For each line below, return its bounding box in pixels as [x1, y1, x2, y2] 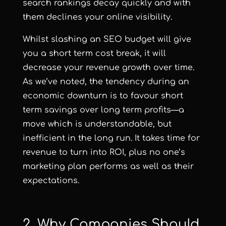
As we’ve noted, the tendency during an [22, 77, 189, 86]
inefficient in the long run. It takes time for [22, 133, 200, 143]
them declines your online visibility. [22, 12, 175, 22]
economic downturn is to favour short [22, 91, 183, 100]
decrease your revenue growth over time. [22, 63, 194, 72]
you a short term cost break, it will [22, 48, 166, 58]
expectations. [22, 176, 79, 185]
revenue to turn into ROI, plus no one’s [22, 147, 185, 157]
